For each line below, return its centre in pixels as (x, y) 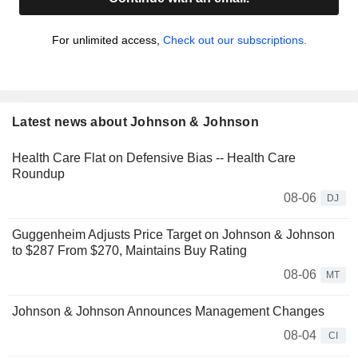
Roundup (38, 174)
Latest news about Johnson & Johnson (135, 122)
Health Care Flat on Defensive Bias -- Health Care (154, 158)
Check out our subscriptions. (235, 40)
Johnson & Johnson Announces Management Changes (168, 312)
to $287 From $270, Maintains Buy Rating (129, 251)
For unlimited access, (107, 40)
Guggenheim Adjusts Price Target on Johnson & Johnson (173, 235)
